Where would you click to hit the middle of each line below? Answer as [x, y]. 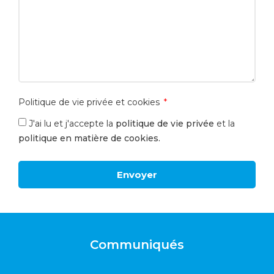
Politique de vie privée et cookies [90, 102]
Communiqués [137, 245]
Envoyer [137, 175]
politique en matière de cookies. [89, 138]
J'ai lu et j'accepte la [72, 123]
